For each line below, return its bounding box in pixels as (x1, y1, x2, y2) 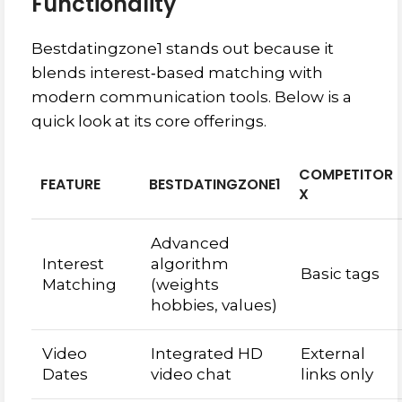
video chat (151, 365, 232, 383)
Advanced (151, 234, 230, 252)
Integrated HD (151, 345, 263, 363)
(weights (151, 275, 219, 293)
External (301, 345, 365, 363)
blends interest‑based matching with (31, 64, 323, 82)
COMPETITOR (299, 164, 393, 185)
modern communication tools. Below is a (31, 88, 352, 106)
